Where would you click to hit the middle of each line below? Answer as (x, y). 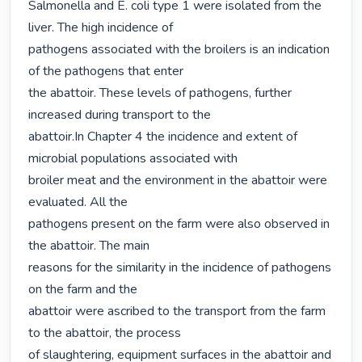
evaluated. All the (78, 202)
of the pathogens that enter (106, 72)
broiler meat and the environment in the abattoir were (178, 181)
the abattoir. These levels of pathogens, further (160, 93)
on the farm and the (83, 290)
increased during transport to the (120, 115)
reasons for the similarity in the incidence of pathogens (180, 268)
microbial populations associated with (133, 159)
